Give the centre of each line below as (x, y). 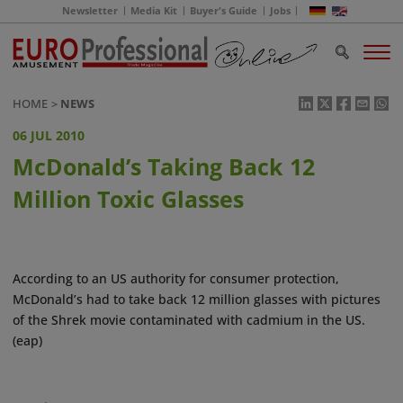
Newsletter (90, 11)
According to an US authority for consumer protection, (176, 279)
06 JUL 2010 (49, 136)
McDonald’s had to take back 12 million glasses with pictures (197, 300)
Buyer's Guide (224, 11)
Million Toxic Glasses (128, 200)
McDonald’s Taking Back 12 (164, 167)
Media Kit (154, 11)
